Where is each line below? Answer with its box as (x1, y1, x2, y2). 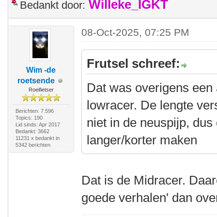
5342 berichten (15, 142, 50, 148)
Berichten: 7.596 (15, 108, 54, 114)
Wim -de (26, 66, 56, 74)
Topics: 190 (15, 115, 43, 121)
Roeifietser (28, 87, 54, 93)
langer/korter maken (87, 133, 198, 147)
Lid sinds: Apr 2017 (15, 122, 60, 127)
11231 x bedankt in (15, 135, 60, 141)
